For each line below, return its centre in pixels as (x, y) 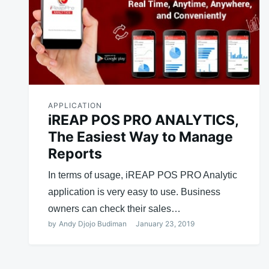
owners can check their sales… (114, 208)
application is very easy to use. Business (134, 192)
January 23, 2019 (165, 223)
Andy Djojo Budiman (93, 223)
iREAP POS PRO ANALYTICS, (143, 120)
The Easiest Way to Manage (141, 137)
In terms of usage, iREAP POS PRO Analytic (143, 175)
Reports (75, 153)
